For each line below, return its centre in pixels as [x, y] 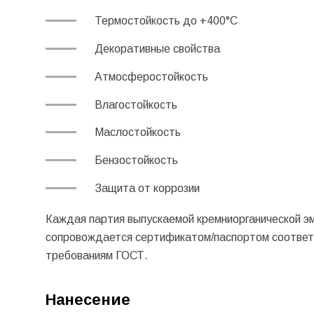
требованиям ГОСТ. [96, 255]
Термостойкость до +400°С [166, 21]
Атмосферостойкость [152, 76]
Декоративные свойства [160, 48]
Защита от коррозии [147, 188]
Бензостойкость [137, 161]
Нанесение [88, 300]
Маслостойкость [139, 132]
